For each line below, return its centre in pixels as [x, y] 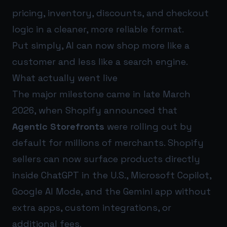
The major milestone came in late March [101, 94]
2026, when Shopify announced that [95, 110]
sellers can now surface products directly [106, 159]
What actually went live [65, 78]
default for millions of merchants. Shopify [108, 143]
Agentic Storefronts [58, 127]
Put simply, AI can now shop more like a [101, 46]
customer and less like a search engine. [100, 62]
